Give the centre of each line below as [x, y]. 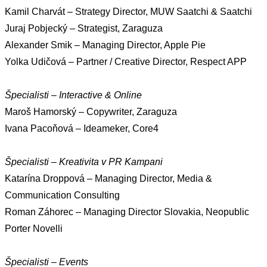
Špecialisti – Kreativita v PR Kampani [84, 162]
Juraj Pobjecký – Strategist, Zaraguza [84, 28]
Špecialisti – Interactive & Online [73, 95]
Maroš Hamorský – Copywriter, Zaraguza [91, 111]
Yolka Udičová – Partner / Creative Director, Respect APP [126, 61]
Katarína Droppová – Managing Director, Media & [108, 178]
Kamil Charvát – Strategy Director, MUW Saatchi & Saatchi [128, 11]
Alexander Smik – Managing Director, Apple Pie [105, 45]
